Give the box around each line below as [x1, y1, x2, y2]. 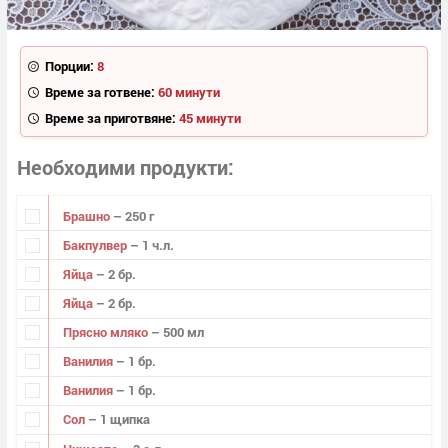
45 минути [178, 108, 241, 127]
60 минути [157, 82, 220, 101]
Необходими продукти [17, 154, 228, 181]
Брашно [62, 206, 113, 225]
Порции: [44, 56, 94, 75]
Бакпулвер [62, 235, 130, 254]
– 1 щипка [87, 410, 150, 429]
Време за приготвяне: [44, 108, 176, 127]
